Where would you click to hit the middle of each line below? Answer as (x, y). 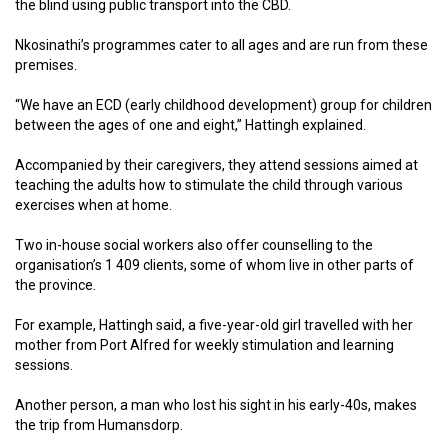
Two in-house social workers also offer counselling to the (194, 244)
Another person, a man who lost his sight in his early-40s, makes (216, 404)
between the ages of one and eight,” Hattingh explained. (190, 124)
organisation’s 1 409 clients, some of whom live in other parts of (214, 264)
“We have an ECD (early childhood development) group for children (223, 104)
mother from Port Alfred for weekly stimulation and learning (204, 344)
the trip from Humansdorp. (99, 424)
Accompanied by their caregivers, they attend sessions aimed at (216, 164)
